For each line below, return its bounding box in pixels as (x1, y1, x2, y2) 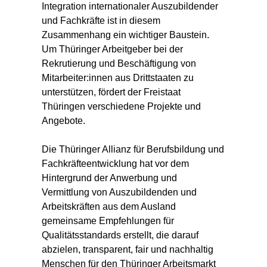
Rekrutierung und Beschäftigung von (42, 58, 196, 69)
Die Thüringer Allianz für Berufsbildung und (42, 144, 224, 155)
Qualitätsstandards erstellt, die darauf (42, 230, 198, 241)
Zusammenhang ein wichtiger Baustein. (42, 30, 209, 41)
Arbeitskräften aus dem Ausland (42, 201, 176, 212)
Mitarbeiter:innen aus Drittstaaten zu (42, 73, 194, 83)
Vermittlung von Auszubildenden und (42, 187, 197, 198)
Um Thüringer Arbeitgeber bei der (42, 44, 183, 55)
